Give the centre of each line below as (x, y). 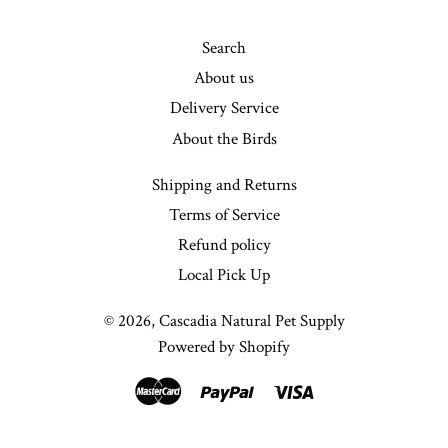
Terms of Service (224, 214)
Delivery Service (224, 108)
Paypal (275, 388)
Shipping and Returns (224, 184)
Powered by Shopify (224, 347)
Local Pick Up (224, 275)
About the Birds (224, 138)
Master (203, 388)
